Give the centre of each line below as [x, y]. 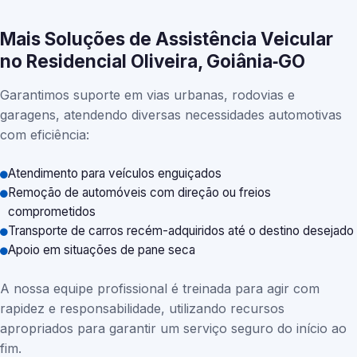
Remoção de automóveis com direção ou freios [139, 192]
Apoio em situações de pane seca [102, 250]
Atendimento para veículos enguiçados [115, 173]
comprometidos [52, 212]
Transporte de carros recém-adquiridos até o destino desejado [181, 231]
